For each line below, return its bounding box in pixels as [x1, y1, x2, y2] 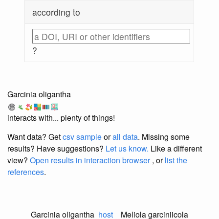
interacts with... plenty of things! [7, 112, 115, 124]
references [7, 166, 44, 178]
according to [32, 6, 81, 19]
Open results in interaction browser [30, 154, 150, 166]
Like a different [149, 143, 202, 154]
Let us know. [106, 143, 149, 154]
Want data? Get [7, 131, 63, 143]
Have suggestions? [37, 143, 106, 154]
